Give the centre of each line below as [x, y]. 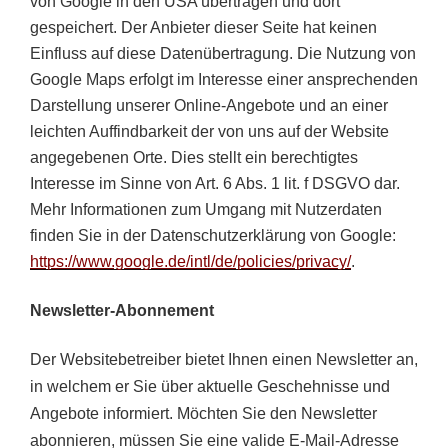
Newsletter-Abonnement [122, 310]
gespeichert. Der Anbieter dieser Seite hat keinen [203, 28]
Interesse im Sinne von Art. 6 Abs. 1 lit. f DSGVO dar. [215, 184]
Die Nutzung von [356, 54]
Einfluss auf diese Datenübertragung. [163, 54]
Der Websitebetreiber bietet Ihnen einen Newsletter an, [224, 360]
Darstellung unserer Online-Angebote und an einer [209, 106]
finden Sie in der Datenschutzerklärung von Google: [213, 236]
